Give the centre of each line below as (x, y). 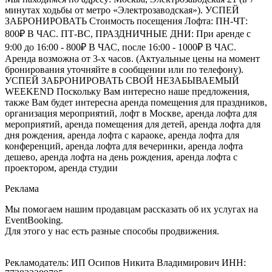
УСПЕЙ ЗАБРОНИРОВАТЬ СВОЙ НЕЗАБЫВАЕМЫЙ (122, 80)
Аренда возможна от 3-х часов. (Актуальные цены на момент (132, 58)
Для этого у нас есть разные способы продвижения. (112, 231)
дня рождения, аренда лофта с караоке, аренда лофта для (122, 135)
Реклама (22, 188)
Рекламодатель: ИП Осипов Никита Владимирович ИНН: (125, 262)
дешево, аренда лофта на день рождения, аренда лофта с (121, 157)
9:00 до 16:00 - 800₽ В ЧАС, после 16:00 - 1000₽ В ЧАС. (121, 47)
